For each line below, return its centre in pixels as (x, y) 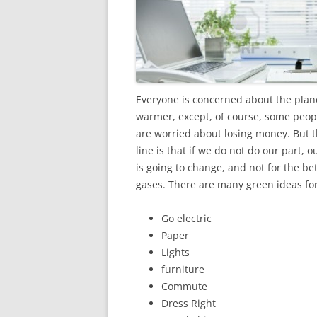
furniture (183, 269)
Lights (175, 252)
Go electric (186, 218)
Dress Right (189, 303)
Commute (184, 286)
